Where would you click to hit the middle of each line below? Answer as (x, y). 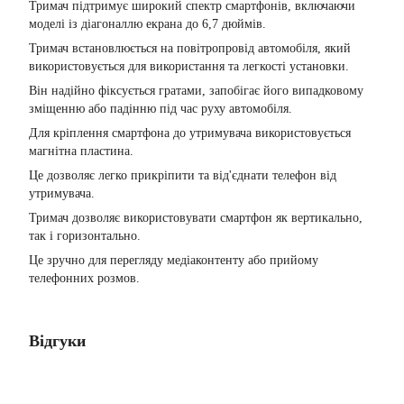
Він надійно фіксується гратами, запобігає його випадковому (196, 90)
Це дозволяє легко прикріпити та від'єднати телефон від (183, 175)
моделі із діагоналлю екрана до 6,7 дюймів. (147, 23)
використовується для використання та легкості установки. (189, 66)
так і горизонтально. (85, 235)
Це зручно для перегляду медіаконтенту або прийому (174, 260)
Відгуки (57, 340)
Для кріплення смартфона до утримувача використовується (190, 133)
